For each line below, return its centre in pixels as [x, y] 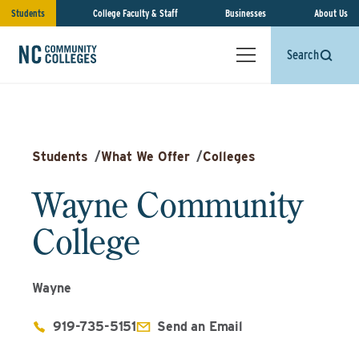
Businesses [246, 13]
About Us [331, 13]
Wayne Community [168, 204]
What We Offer [145, 157]
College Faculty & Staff [135, 13]
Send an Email [200, 327]
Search [303, 55]
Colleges [229, 157]
